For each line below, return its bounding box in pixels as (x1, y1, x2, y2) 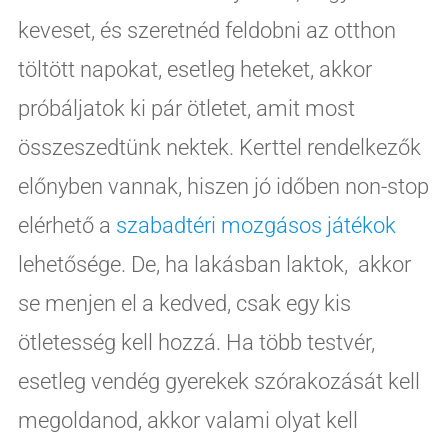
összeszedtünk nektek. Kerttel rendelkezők (17, 134, 421, 160)
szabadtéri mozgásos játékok (115, 212, 396, 238)
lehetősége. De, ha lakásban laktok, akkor (17, 251, 411, 277)
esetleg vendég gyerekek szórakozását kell (17, 368, 420, 394)
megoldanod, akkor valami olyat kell (17, 407, 358, 433)
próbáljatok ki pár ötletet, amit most (17, 95, 355, 121)
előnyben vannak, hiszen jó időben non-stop (17, 173, 429, 199)
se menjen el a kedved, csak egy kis (17, 290, 351, 316)
